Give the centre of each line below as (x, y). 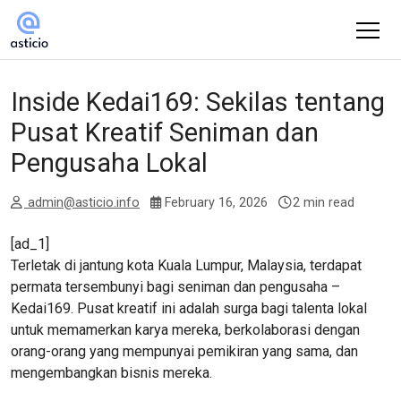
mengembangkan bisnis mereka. (111, 373)
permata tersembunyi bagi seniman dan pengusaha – (175, 287)
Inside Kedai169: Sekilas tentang (198, 102)
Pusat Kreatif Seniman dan (165, 132)
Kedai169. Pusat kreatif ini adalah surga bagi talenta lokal (189, 308)
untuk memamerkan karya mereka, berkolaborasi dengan (185, 330)
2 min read (324, 203)
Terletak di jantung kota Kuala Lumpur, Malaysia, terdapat (186, 265)
